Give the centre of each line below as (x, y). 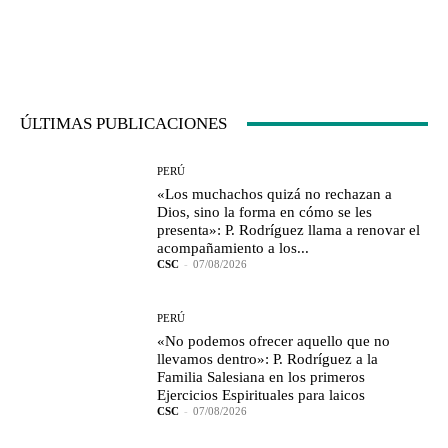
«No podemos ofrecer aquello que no (274, 340)
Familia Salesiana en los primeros (261, 376)
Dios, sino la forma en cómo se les (265, 212)
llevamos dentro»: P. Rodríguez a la (268, 358)
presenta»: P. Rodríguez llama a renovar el (289, 230)
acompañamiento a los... (233, 248)
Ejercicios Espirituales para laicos (261, 394)
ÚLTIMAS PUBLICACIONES (123, 124)
